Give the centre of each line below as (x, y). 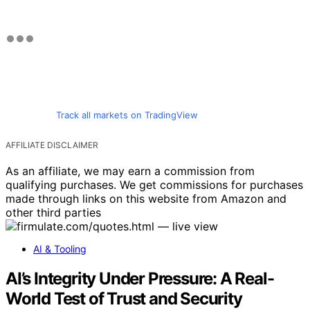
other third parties (53, 213)
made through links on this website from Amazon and (146, 199)
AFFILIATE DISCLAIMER (52, 145)
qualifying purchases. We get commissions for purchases (154, 185)
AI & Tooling (60, 249)
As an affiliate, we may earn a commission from (130, 171)
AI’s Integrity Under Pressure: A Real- (140, 278)
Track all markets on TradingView (127, 115)
